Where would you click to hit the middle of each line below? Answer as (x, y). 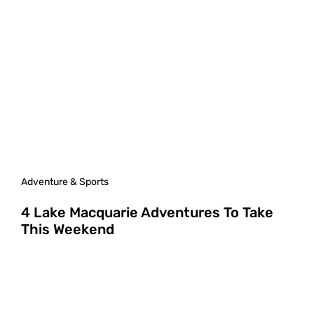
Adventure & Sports (65, 182)
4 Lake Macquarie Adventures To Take (147, 212)
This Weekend (68, 229)
